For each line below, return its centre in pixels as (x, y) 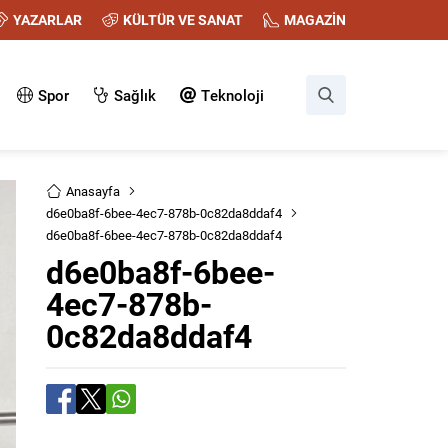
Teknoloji (232, 95)
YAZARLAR (47, 19)
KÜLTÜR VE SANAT (183, 19)
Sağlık (135, 95)
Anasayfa (93, 191)
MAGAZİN (315, 19)
